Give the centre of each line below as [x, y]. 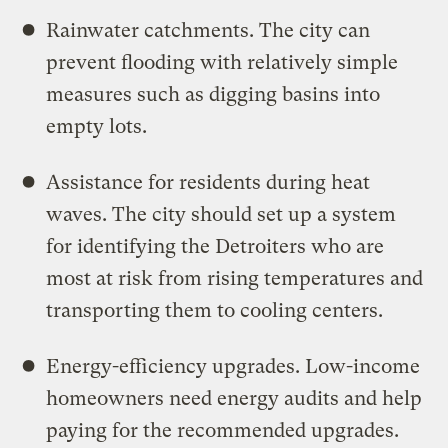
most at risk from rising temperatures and [235, 278]
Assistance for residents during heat [208, 182]
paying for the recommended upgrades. [223, 430]
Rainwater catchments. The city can [208, 30]
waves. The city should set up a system [221, 214]
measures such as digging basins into [213, 94]
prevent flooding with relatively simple [222, 62]
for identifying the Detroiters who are [215, 246]
